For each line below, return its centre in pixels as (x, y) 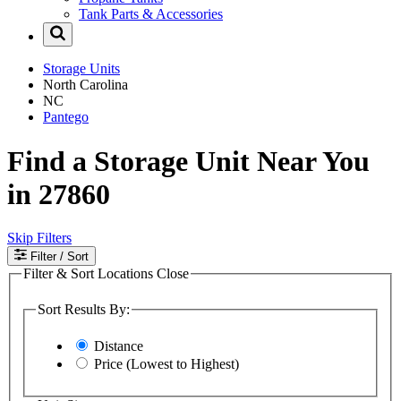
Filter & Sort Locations (90, 274)
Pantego (66, 117)
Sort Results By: (84, 309)
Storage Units (81, 69)
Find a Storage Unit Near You (188, 161)
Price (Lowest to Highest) (166, 364)
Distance (119, 346)
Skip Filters (39, 238)
